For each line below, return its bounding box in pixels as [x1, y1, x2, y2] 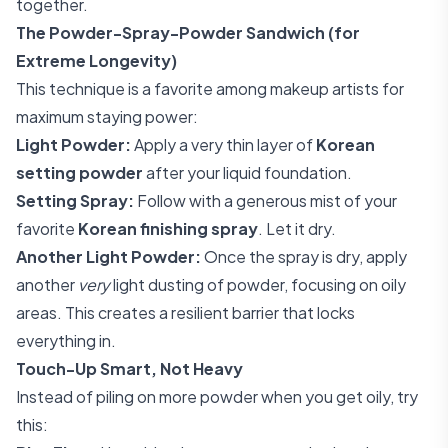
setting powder [16, 162, 143, 183]
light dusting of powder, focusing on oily [110, 274, 406, 295]
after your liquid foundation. [143, 162, 352, 183]
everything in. [16, 330, 116, 351]
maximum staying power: [16, 106, 198, 127]
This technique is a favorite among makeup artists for [16, 78, 404, 99]
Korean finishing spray [78, 218, 258, 239]
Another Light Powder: [16, 246, 201, 267]
